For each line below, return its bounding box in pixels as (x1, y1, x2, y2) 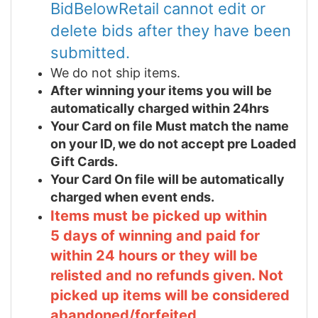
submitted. (50, 43, 130, 62)
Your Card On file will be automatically (50, 171, 285, 187)
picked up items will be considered (50, 286, 290, 304)
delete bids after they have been (50, 21, 291, 40)
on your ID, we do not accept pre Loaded (50, 136, 296, 151)
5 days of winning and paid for (50, 226, 260, 244)
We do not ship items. (50, 65, 180, 80)
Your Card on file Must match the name (50, 118, 289, 133)
